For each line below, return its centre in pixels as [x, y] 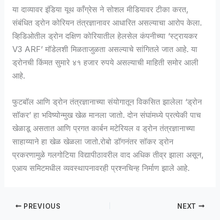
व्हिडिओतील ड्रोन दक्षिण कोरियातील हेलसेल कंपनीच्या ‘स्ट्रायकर [105, 36]
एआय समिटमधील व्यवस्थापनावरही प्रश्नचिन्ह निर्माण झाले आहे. [101, 168]
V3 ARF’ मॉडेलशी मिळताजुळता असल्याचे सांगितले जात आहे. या [105, 49]
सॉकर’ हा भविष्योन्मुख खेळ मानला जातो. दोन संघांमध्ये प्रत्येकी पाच [107, 115]
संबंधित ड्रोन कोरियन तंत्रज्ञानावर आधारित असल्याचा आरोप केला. [107, 23]
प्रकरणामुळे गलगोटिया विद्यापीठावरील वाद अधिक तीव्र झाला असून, [108, 155]
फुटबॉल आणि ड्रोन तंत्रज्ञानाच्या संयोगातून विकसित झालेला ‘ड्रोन [107, 102]
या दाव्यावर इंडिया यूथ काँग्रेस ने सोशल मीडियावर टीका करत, [101, 10]
